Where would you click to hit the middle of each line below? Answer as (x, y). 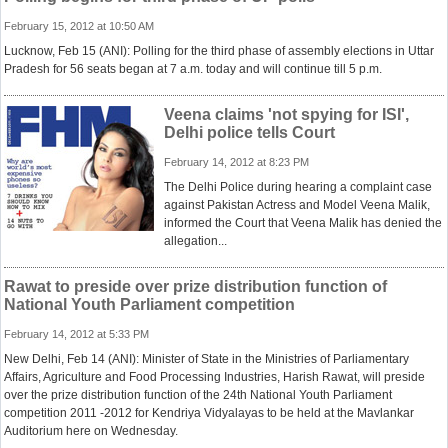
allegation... (195, 241)
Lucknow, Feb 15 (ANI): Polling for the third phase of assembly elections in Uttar (219, 51)
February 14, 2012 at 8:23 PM (236, 162)
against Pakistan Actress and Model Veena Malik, (297, 205)
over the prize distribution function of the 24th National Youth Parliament (198, 395)
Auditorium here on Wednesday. (91, 431)
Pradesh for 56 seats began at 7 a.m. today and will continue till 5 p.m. (193, 69)
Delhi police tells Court (249, 132)
